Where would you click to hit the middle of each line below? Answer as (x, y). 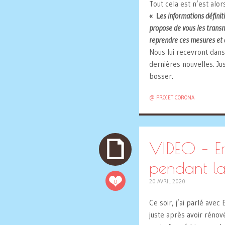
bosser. (161, 76)
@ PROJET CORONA (172, 97)
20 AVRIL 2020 (167, 181)
